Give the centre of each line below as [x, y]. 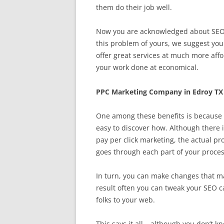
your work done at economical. [147, 67]
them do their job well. [134, 7]
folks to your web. [125, 200]
